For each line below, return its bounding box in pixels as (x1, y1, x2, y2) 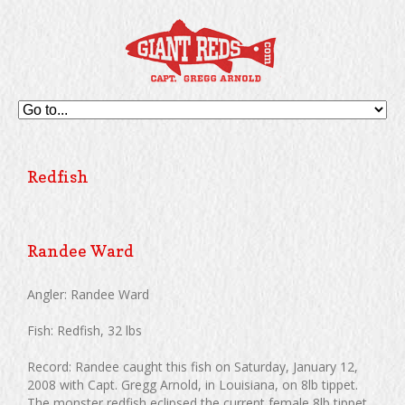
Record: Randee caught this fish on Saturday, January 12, (27, 358, 358, 375)
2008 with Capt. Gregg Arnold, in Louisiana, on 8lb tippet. (27, 376, 358, 393)
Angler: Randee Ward (27, 286, 149, 303)
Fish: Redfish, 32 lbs (27, 322, 142, 339)
